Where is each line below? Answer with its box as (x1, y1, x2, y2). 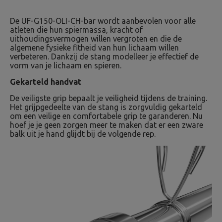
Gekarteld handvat (10, 77, 81, 86)
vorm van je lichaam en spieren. (10, 61, 121, 70)
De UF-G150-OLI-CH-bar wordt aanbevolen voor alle (10, 16, 196, 25)
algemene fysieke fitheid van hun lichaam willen (10, 43, 179, 52)
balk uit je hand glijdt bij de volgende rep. (10, 129, 156, 138)
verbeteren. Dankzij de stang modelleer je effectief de (10, 52, 199, 61)
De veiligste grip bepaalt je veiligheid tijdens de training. (10, 94, 207, 103)
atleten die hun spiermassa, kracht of (10, 25, 143, 34)
